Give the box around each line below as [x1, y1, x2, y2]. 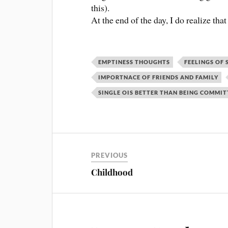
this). [91, 1, 110, 14]
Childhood [91, 166, 133, 178]
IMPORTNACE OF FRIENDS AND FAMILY [98, 73, 219, 80]
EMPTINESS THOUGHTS [98, 58, 170, 65]
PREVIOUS [91, 151, 128, 159]
